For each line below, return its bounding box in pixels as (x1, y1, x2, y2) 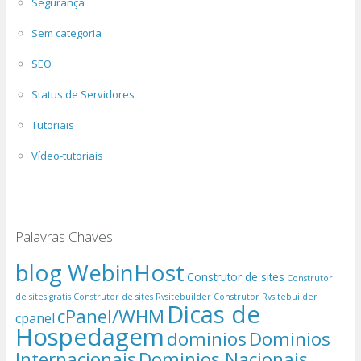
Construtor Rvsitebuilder (213, 290, 317, 302)
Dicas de (166, 297, 260, 330)
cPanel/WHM (56, 303, 164, 329)
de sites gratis (15, 290, 71, 302)
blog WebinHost (15, 256, 185, 288)
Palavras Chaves (15, 226, 113, 246)
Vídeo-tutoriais (31, 147, 103, 163)
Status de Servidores (31, 86, 135, 102)
